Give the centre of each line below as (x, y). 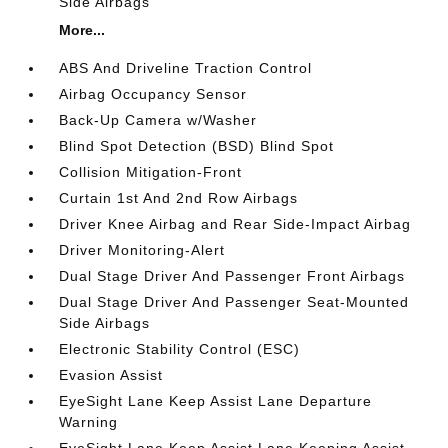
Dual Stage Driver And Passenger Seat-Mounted (234, 302)
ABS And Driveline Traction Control (186, 68)
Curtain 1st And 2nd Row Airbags (179, 198)
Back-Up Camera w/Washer (158, 120)
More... (82, 30)
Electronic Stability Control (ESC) (180, 349)
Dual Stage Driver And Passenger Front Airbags (232, 276)
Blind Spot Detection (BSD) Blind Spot (197, 146)
